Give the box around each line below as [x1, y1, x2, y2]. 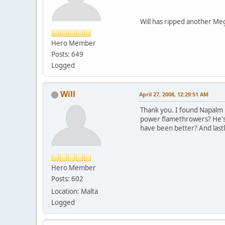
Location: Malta [51, 187, 98, 196]
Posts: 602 [51, 174, 83, 184]
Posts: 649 [51, 50, 83, 59]
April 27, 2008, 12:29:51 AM [139, 90, 208, 98]
